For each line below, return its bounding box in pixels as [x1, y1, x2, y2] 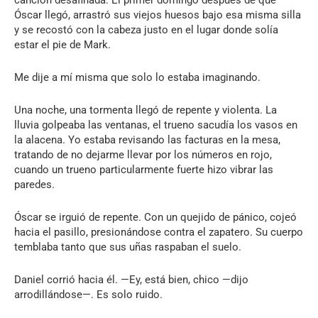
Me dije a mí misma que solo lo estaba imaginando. [14, 70, 261, 84]
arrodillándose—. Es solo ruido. [14, 287, 163, 301]
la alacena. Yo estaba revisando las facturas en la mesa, [14, 133, 280, 146]
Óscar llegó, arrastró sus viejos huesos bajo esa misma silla [14, 8, 301, 21]
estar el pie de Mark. [14, 38, 111, 51]
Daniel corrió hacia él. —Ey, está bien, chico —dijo [14, 273, 248, 286]
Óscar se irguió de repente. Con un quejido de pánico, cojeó [14, 210, 297, 224]
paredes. [14, 177, 55, 191]
